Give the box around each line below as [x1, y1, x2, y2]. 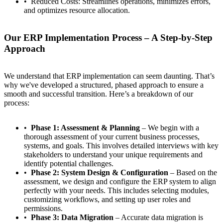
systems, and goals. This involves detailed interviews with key [24, 141, 219, 150]
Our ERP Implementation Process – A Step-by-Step [4, 32, 213, 43]
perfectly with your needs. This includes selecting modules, [24, 186, 209, 195]
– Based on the [168, 168, 217, 177]
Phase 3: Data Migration [31, 213, 113, 222]
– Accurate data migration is [113, 213, 203, 222]
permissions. [24, 204, 63, 213]
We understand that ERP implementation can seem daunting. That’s [4, 71, 215, 80]
